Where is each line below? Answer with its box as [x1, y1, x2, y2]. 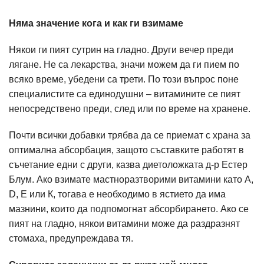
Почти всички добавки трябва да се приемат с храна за [9, 130, 250, 140]
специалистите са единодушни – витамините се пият [9, 89, 240, 99]
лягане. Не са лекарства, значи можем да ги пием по [9, 60, 239, 70]
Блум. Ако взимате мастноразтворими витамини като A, [9, 174, 253, 184]
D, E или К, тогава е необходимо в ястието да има [9, 189, 226, 199]
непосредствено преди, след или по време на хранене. [9, 104, 250, 114]
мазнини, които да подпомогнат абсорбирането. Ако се [9, 204, 249, 214]
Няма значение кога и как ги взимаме [9, 18, 183, 28]
